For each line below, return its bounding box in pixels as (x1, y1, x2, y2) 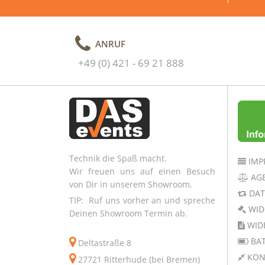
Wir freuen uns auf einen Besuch (69, 165, 215, 177)
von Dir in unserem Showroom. (69, 178, 192, 190)
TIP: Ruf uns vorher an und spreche (69, 194, 215, 206)
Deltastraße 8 (76, 237, 131, 248)
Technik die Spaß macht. (69, 152, 167, 164)
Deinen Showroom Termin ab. (69, 207, 188, 219)
